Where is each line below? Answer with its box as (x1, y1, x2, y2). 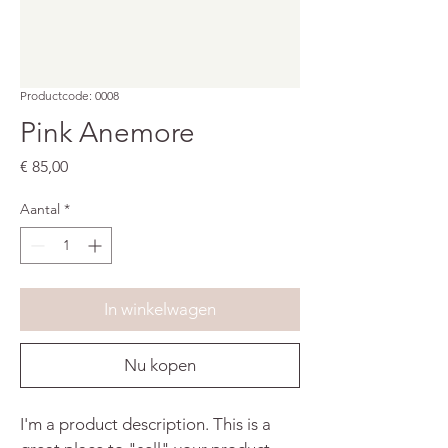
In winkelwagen (104, 299, 216, 319)
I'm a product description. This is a (20, 414, 275, 434)
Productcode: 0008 (20, 88, 119, 103)
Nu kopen (124, 355, 196, 375)
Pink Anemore (20, 116, 195, 149)
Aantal (20, 200, 60, 218)
